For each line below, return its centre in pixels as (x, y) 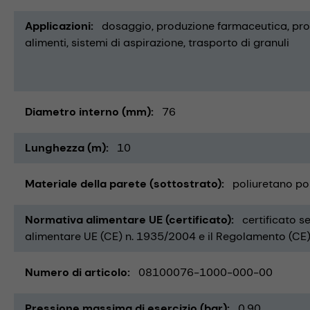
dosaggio (127, 26)
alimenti (46, 42)
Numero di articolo (76, 272)
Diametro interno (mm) (88, 111)
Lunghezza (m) (65, 147)
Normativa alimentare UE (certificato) (128, 219)
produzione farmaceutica (222, 26)
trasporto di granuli (239, 42)
